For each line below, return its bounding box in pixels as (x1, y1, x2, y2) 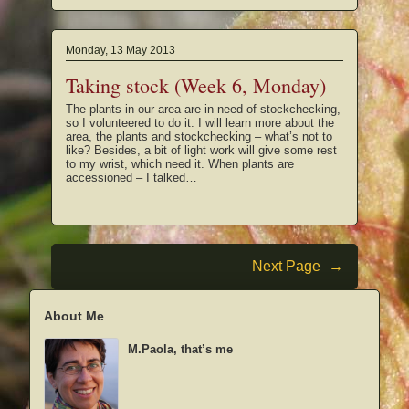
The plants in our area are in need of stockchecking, (66, 102, 341, 117)
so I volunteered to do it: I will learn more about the (66, 116, 334, 131)
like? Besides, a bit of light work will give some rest (66, 143, 337, 158)
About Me (44, 308, 104, 323)
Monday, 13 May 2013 (66, 44, 175, 58)
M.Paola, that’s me (128, 341, 233, 356)
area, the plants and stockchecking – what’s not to (66, 130, 332, 144)
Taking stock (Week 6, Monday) (66, 71, 326, 99)
